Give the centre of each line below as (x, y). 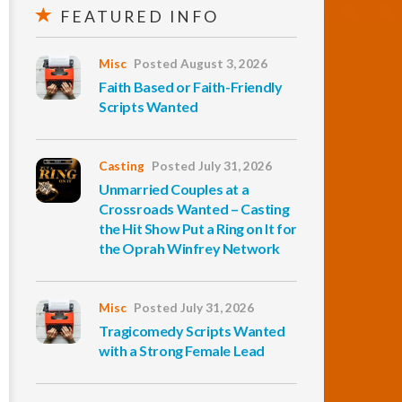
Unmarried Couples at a (174, 189)
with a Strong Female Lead (182, 350)
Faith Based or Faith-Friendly (191, 87)
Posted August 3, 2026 (201, 64)
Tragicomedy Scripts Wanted (192, 331)
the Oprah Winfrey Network (190, 248)
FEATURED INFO (137, 17)
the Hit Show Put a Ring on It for (198, 228)
